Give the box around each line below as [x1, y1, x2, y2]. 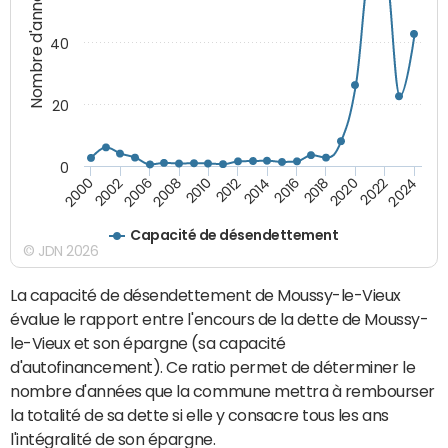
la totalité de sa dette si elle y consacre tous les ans [10, 406, 389, 423]
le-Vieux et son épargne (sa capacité [10, 334, 286, 351]
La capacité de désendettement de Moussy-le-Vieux [10, 286, 401, 303]
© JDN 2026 [23, 243, 99, 258]
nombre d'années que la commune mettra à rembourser [10, 382, 435, 399]
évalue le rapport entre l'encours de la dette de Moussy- [10, 310, 429, 327]
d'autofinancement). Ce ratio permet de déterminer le [10, 358, 416, 375]
